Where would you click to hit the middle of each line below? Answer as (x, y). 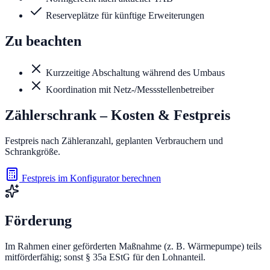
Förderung (38, 220)
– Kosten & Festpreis (163, 115)
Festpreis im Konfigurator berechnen (90, 178)
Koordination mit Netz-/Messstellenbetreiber (130, 89)
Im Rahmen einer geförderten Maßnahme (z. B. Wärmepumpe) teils (133, 246)
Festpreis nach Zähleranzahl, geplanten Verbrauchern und (114, 140)
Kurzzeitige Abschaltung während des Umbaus (135, 72)
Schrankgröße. (33, 151)
